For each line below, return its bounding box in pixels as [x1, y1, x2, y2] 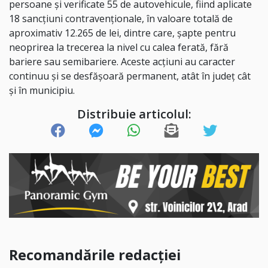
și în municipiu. [9, 84, 75, 98]
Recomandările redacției [9, 245, 181, 264]
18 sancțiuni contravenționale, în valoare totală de [9, 12, 233, 26]
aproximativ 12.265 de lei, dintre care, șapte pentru [9, 26, 236, 40]
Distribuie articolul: [77, 105, 191, 122]
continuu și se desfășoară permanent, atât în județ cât [9, 69, 251, 83]
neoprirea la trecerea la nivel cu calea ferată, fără [9, 41, 229, 54]
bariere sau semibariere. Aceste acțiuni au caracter [9, 55, 235, 69]
